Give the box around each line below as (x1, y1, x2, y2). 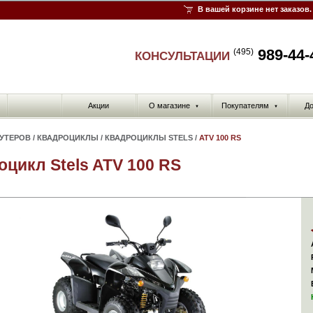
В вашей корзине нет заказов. (198, 5, 312, 13)
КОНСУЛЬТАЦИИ (135, 50, 233, 63)
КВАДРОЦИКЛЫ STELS (105, 133, 193, 142)
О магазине (149, 101, 190, 110)
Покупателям (221, 101, 269, 110)
